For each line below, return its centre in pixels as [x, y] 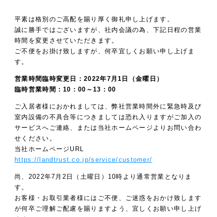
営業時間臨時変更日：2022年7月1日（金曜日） [93, 79]
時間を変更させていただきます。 [67, 41]
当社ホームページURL [49, 149]
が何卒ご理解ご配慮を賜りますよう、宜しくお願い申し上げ [108, 209]
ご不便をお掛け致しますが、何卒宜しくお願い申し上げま [105, 51]
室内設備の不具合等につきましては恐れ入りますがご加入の [108, 117]
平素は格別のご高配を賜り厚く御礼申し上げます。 [94, 19]
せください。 [35, 139]
